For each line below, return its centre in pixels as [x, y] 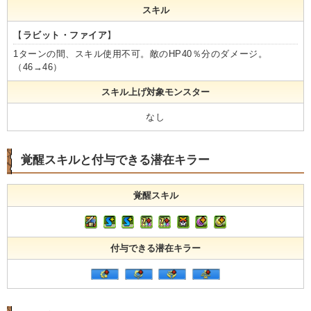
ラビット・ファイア [65, 35]
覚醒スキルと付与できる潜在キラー [115, 160]
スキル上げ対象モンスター [155, 92]
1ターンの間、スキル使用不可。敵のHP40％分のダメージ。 [141, 54]
